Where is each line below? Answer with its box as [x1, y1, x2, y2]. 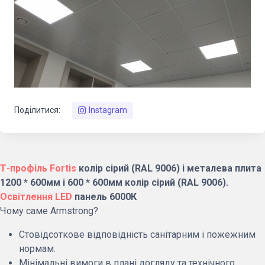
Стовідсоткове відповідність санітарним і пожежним [19, 229, 256, 240]
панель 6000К [72, 191, 137, 202]
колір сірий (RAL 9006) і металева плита [76, 163, 261, 174]
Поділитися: [14, 105, 60, 115]
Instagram [89, 105, 127, 115]
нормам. [19, 243, 56, 254]
